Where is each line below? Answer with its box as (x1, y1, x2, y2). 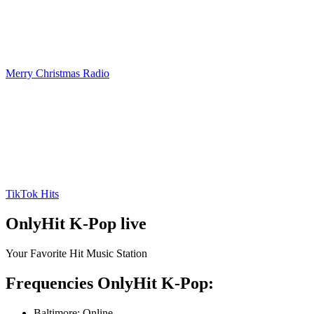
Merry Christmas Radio (6, 67, 109, 79)
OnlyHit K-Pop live (6, 214, 146, 233)
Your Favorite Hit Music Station (6, 247, 147, 259)
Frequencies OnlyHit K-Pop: (6, 273, 214, 292)
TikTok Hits (6, 188, 59, 200)
